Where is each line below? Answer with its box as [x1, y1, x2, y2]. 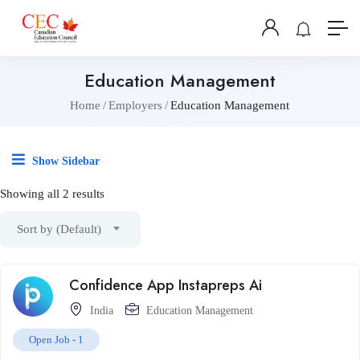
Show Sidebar [29, 155, 100, 167]
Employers [108, 99, 163, 112]
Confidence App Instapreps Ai [69, 275, 262, 296]
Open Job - [29, 333, 78, 346]
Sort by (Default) [17, 223, 101, 235]
